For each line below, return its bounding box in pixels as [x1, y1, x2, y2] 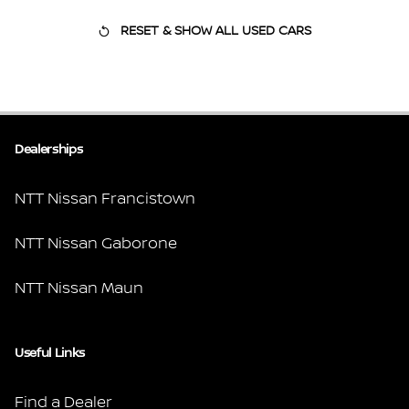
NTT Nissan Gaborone [15, 235, 177, 253]
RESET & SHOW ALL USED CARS [120, 24, 311, 38]
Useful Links [15, 346, 85, 361]
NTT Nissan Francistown [15, 190, 195, 208]
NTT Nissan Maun [15, 279, 143, 298]
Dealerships [15, 142, 83, 157]
